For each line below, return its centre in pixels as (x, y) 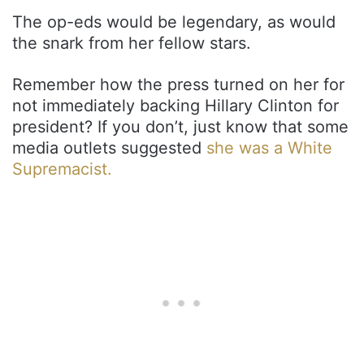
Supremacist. (62, 169)
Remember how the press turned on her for (178, 84)
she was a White (269, 147)
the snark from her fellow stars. (132, 43)
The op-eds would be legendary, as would (174, 22)
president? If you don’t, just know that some (180, 126)
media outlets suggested (109, 147)
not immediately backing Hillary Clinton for (175, 105)
